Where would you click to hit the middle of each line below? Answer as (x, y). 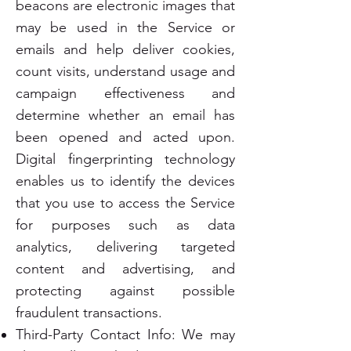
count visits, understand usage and (125, 71)
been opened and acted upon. (125, 137)
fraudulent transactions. (89, 313)
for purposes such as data (125, 225)
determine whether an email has (125, 115)
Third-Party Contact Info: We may (125, 335)
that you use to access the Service (125, 203)
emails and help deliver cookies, (125, 49)
